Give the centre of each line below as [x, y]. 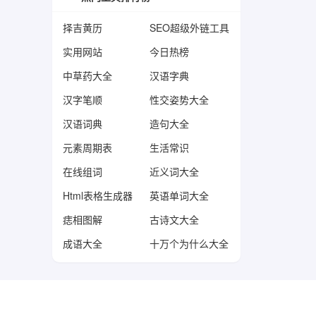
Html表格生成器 [97, 196]
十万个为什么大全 [189, 244]
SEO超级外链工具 [190, 28]
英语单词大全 [180, 196]
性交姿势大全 [180, 100]
